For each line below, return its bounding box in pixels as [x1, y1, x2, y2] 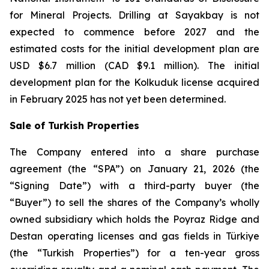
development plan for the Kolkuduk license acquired [10, 76, 259, 88]
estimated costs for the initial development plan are [10, 43, 259, 55]
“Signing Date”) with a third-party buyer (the [10, 180, 259, 192]
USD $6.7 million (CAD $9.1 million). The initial [10, 59, 259, 71]
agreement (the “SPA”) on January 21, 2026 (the [10, 163, 259, 175]
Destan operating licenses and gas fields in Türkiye [10, 230, 259, 242]
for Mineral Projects [10, 9, 109, 21]
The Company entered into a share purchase [10, 146, 259, 158]
